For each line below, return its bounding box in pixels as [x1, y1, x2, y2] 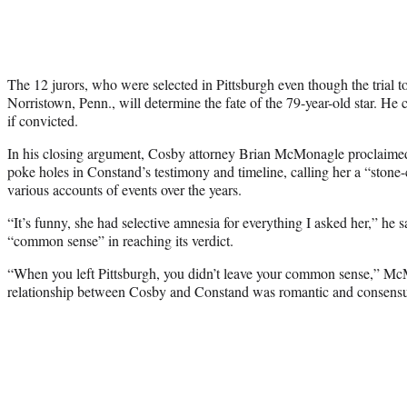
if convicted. [7, 110, 78, 130]
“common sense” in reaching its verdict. [7, 230, 233, 250]
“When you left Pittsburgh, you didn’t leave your [7, 263, 285, 283]
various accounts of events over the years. [7, 179, 242, 199]
